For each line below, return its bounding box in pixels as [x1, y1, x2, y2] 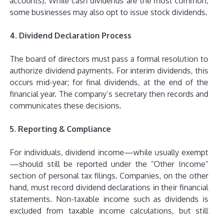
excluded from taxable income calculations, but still [10, 205, 208, 216]
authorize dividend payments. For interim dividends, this [10, 65, 208, 75]
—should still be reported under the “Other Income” [10, 159, 208, 169]
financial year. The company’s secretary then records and [10, 89, 208, 99]
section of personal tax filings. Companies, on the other [10, 170, 208, 181]
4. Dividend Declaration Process [10, 30, 131, 40]
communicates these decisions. [10, 100, 121, 110]
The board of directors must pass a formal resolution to [10, 54, 208, 64]
